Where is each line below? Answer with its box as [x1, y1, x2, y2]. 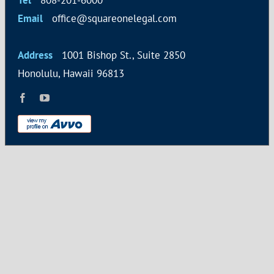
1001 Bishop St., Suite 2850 [53, 48, 185, 62]
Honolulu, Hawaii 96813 [18, 67, 124, 81]
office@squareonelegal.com [43, 12, 177, 26]
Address [18, 48, 53, 62]
